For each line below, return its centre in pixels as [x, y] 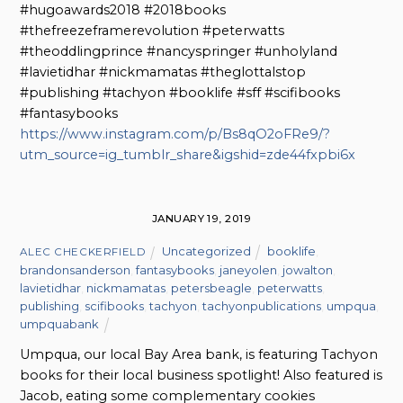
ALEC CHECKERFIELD [83, 252]
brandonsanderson [76, 270]
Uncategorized [206, 251]
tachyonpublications [262, 306]
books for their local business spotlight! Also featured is [201, 376]
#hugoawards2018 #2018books [123, 10]
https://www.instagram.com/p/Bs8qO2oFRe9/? [175, 134]
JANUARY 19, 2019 [201, 218]
